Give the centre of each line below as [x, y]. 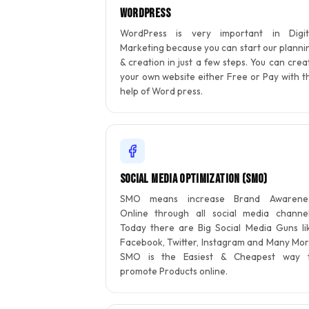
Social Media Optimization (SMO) [193, 179]
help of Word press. [161, 91]
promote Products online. [173, 271]
